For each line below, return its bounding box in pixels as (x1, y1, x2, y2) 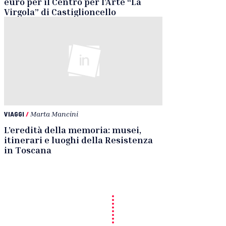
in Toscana (4, 144, 51, 156)
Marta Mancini (30, 109, 78, 119)
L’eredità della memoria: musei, (4, 124, 141, 136)
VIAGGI (4, 109, 24, 119)
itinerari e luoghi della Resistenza (4, 134, 153, 146)
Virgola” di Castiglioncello (4, 6, 116, 17)
